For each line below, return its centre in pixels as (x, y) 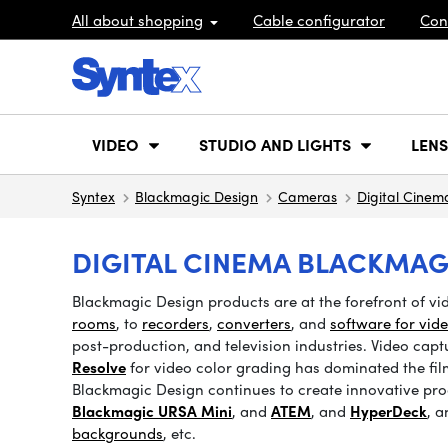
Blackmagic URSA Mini (152, 411)
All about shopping (137, 19)
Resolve (99, 367)
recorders (175, 323)
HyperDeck (388, 411)
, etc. (179, 433)
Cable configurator (319, 19)
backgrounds (117, 433)
